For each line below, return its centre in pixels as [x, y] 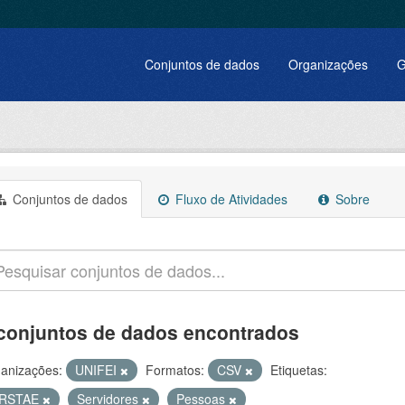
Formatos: [175, 370]
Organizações [328, 64]
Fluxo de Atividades [230, 199]
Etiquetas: [299, 370]
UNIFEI [98, 370]
